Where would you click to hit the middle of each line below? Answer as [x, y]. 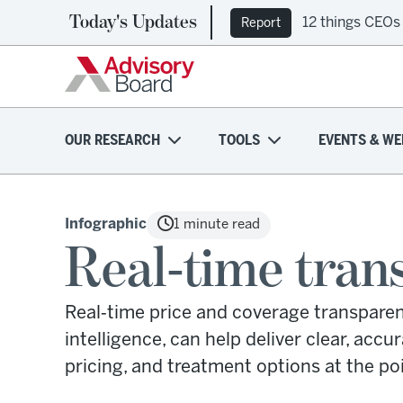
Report [261, 23]
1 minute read [217, 224]
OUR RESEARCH [112, 141]
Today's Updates [133, 22]
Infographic [106, 225]
